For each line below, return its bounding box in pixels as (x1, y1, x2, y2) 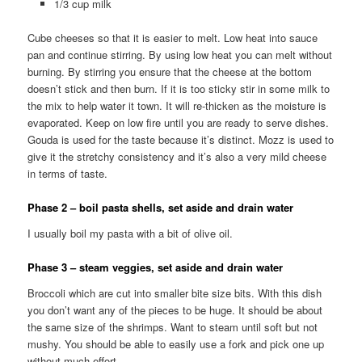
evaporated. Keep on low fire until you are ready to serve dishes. (27, 115, 330, 131)
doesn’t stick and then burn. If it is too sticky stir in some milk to (27, 81, 330, 97)
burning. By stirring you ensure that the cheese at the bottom (27, 64, 313, 80)
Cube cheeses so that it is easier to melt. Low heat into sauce (27, 30, 318, 46)
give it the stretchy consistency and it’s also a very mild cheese (27, 149, 327, 165)
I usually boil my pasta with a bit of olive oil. (27, 225, 234, 242)
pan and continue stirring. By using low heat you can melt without (27, 47, 333, 63)
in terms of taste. (27, 166, 108, 182)
